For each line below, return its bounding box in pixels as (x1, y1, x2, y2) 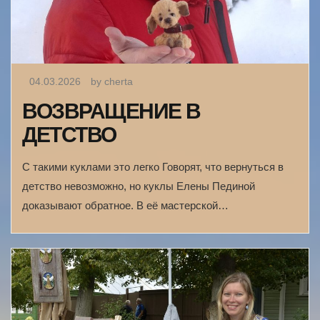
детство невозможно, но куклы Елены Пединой (22, 179, 255, 192)
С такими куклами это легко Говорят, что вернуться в (22, 160, 284, 173)
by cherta (91, 75, 133, 87)
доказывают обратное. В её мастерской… (22, 199, 229, 211)
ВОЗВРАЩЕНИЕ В (22, 99, 201, 123)
